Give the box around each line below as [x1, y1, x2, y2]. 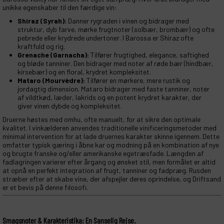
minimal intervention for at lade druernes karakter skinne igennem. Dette [2, 132, 219, 141]
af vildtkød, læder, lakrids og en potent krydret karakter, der [17, 93, 201, 102]
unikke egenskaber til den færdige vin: [2, 3, 117, 12]
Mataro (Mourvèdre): [17, 76, 85, 85]
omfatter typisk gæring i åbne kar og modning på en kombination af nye [2, 140, 219, 149]
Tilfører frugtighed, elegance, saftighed [89, 50, 209, 59]
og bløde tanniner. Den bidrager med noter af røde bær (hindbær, [17, 59, 213, 68]
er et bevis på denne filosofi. [2, 183, 88, 192]
